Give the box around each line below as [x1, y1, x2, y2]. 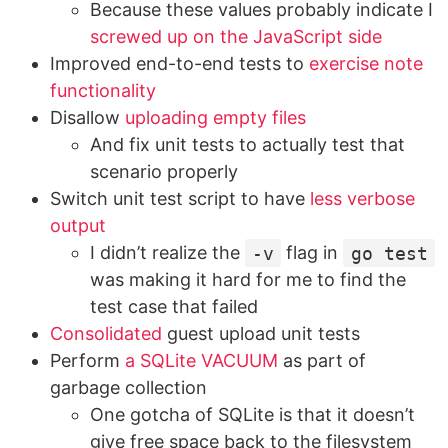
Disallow [50, 107, 125, 129]
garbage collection [50, 377, 207, 399]
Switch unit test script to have [50, 188, 310, 210]
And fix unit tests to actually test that [90, 134, 405, 156]
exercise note [309, 53, 423, 75]
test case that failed [90, 296, 258, 318]
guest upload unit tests [162, 323, 360, 345]
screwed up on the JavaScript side [90, 26, 382, 48]
